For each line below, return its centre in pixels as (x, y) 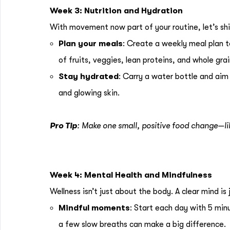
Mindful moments (94, 208)
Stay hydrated (89, 76)
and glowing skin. (89, 93)
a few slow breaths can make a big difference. (142, 224)
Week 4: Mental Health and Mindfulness (131, 175)
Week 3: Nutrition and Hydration (116, 11)
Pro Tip (63, 126)
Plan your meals (91, 44)
